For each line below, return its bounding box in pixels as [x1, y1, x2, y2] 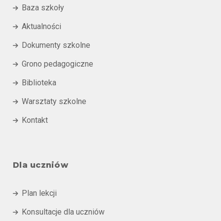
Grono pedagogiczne [22, 59, 93, 69]
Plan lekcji [22, 188, 57, 198]
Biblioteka [22, 78, 56, 87]
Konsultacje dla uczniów [22, 207, 105, 217]
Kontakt [22, 115, 48, 125]
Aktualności [22, 22, 61, 31]
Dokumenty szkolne [22, 40, 90, 50]
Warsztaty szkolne [22, 97, 86, 106]
